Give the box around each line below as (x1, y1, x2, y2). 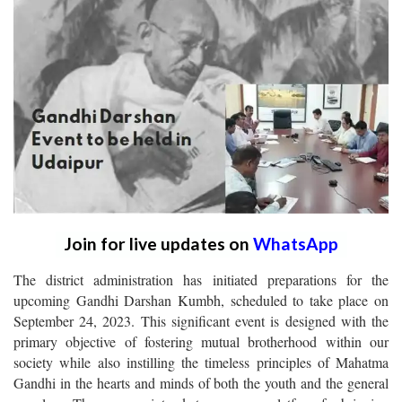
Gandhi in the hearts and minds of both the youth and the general (13, 372, 389, 392)
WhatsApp (252, 232, 338, 254)
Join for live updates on (64, 232, 253, 254)
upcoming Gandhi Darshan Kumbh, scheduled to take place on (13, 290, 389, 310)
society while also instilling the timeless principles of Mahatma (13, 352, 389, 371)
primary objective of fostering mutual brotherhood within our (13, 331, 389, 351)
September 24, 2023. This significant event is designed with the (13, 310, 389, 330)
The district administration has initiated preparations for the (13, 269, 389, 289)
